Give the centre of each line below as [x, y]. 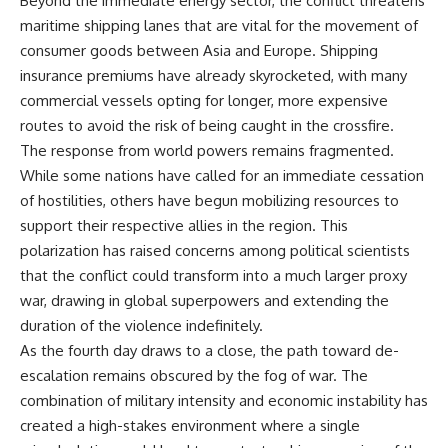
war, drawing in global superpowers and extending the [204, 300]
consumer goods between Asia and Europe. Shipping [199, 50]
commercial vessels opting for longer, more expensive [204, 100]
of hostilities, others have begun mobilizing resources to [209, 200]
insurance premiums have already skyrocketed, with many [213, 75]
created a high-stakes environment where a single [190, 425]
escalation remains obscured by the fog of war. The [194, 375]
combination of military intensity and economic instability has [224, 400]
